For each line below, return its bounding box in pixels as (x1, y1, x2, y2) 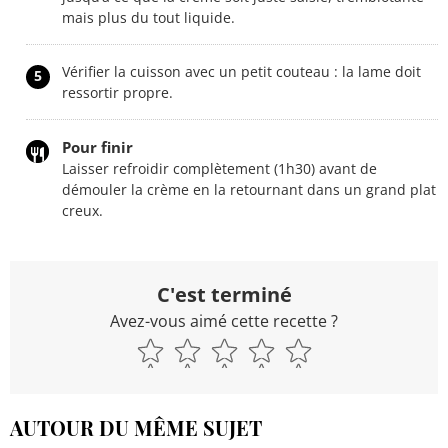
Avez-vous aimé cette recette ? (110, 309, 338, 332)
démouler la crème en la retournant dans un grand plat (62, 179, 436, 199)
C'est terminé (156, 280, 292, 308)
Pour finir (62, 136, 133, 157)
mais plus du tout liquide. (62, 7, 235, 27)
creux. (62, 200, 103, 220)
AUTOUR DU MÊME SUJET (10, 413, 262, 441)
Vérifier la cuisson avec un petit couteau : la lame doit (62, 61, 421, 81)
